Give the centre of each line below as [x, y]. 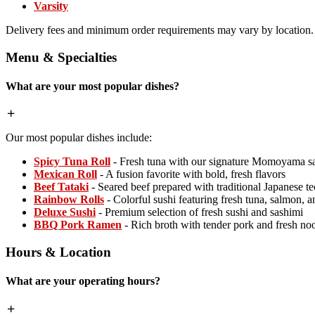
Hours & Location [58, 252]
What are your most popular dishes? [92, 86]
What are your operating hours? [83, 281]
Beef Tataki [61, 187]
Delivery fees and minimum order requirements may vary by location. [160, 30]
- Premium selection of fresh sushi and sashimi [199, 212]
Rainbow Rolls [69, 200]
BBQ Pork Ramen [78, 225]
